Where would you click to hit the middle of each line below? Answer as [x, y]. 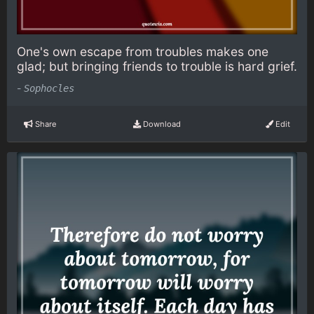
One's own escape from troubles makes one [143, 51]
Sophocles [49, 89]
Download [161, 124]
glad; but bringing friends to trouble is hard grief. [157, 66]
